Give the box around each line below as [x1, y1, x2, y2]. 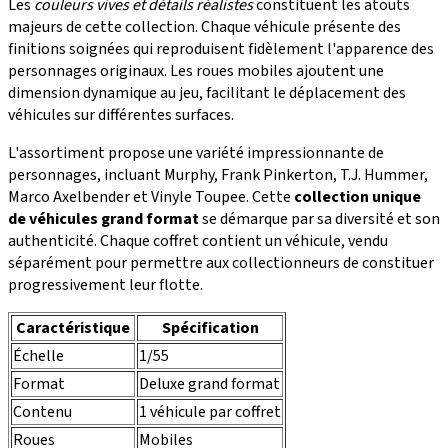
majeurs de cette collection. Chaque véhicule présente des [8, 15, 401, 38]
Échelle [13, 344, 64, 367]
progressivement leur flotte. [8, 273, 203, 296]
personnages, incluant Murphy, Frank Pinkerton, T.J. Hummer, [8, 163, 428, 186]
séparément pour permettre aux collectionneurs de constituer [8, 251, 434, 274]
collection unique [294, 185, 421, 208]
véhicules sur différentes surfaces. [8, 103, 234, 126]
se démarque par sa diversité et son [199, 207, 440, 230]
